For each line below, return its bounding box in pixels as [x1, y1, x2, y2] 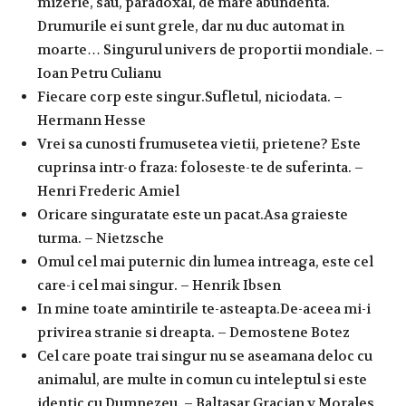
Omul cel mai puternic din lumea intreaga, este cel [37, 252, 373, 271]
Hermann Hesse [37, 111, 146, 130]
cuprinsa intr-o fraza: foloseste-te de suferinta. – [37, 158, 363, 177]
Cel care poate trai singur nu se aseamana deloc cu [37, 346, 372, 365]
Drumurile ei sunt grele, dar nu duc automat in [37, 16, 344, 35]
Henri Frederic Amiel [37, 181, 179, 200]
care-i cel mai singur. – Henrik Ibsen [37, 275, 281, 295]
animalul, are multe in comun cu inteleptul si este [37, 370, 367, 389]
